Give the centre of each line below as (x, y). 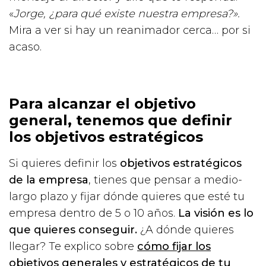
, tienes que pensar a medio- (165, 180)
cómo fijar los (174, 246)
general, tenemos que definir (121, 120)
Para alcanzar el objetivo (102, 103)
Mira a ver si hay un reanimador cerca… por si (130, 30)
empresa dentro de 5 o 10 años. (94, 213)
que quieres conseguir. (73, 229)
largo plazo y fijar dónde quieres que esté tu (127, 196)
